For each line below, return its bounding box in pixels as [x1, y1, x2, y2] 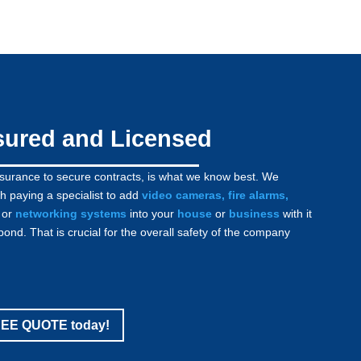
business [229, 207, 280, 220]
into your [127, 207, 178, 220]
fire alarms [228, 189, 286, 201]
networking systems [15, 207, 127, 220]
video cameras [142, 189, 222, 201]
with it [283, 207, 313, 220]
